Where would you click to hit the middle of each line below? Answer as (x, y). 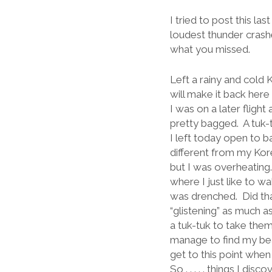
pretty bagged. (204, 123)
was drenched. (203, 196)
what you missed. (210, 49)
